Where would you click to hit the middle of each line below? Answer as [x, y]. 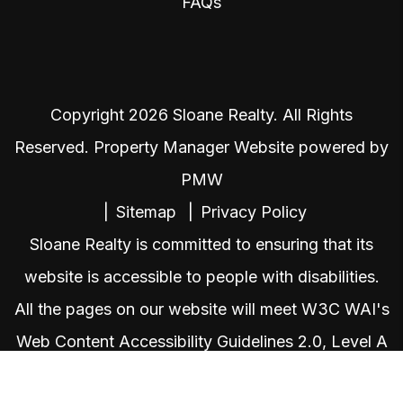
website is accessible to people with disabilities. [201, 277]
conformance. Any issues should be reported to [201, 374]
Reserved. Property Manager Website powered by [201, 148]
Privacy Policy [254, 212]
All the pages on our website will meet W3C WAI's [201, 309]
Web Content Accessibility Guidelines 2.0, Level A [201, 342]
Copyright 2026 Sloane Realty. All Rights [201, 115]
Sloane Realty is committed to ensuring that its [201, 245]
